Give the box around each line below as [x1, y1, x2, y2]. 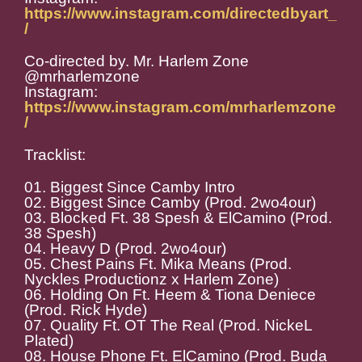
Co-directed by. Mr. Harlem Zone [24, 53, 249, 70]
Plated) [24, 332, 74, 350]
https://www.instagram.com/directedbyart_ [24, 5, 337, 23]
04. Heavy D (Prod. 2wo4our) [24, 240, 226, 258]
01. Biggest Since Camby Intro [24, 179, 235, 196]
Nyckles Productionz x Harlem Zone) [24, 271, 279, 288]
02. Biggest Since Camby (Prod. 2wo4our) [24, 194, 316, 212]
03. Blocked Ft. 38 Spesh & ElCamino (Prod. [24, 209, 332, 227]
